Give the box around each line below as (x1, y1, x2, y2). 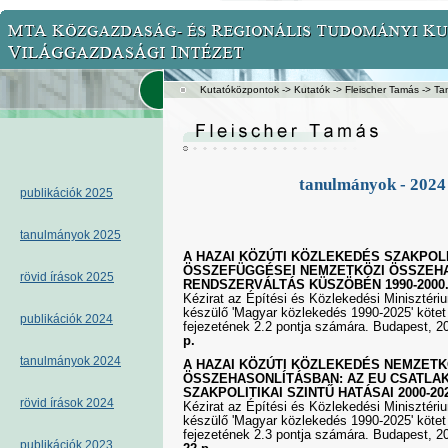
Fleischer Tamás (345, 84, 419, 95)
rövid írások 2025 (20, 270, 114, 284)
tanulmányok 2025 (20, 228, 121, 242)
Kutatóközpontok (200, 84, 279, 95)
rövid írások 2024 (20, 396, 114, 410)
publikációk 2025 (20, 186, 113, 200)
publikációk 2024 (20, 312, 113, 326)
